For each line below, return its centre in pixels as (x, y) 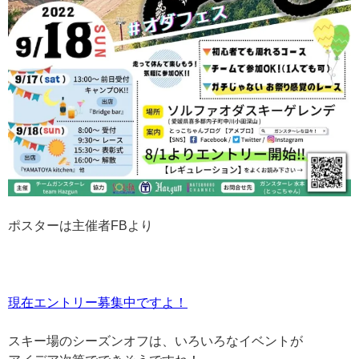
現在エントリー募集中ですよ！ (98, 302)
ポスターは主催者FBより (81, 225)
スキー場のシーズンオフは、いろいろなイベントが (155, 340)
